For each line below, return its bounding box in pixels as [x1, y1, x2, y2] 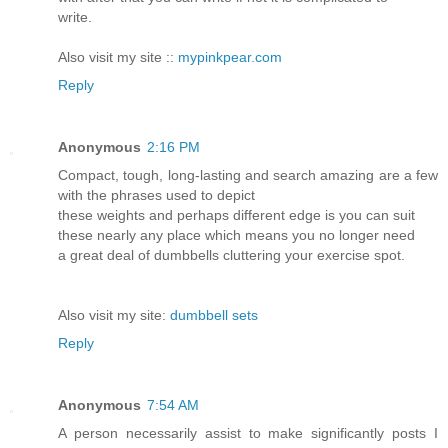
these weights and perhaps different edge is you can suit [58, 206, 415, 223]
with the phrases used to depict [58, 186, 255, 203]
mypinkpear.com [178, 48, 282, 65]
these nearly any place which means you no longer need [58, 226, 415, 243]
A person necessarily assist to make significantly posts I [58, 424, 438, 441]
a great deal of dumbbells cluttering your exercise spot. [58, 246, 405, 263]
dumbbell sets [170, 306, 258, 323]
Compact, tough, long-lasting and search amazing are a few [58, 166, 438, 183]
